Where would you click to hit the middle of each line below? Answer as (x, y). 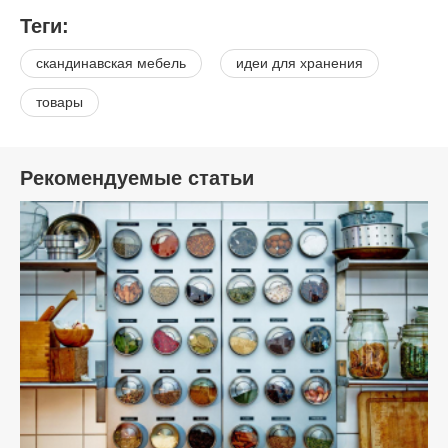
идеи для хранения (299, 62)
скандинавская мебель (111, 62)
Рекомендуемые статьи (137, 177)
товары (59, 101)
